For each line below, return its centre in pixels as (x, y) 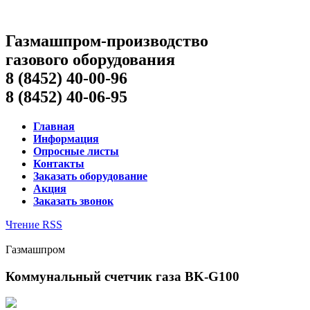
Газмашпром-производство (107, 40)
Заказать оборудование (90, 176)
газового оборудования (90, 59)
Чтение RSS (34, 224)
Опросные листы (76, 151)
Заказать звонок (73, 201)
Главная (54, 126)
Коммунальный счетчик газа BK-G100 (122, 276)
